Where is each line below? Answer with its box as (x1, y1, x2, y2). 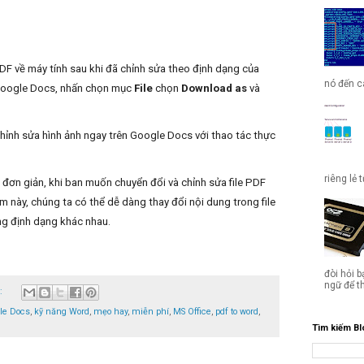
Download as (181, 82, 247, 95)
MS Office (173, 305, 211, 317)
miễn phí (132, 305, 169, 317)
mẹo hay (93, 305, 128, 317)
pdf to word (215, 305, 258, 317)
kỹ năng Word (34, 305, 89, 317)
